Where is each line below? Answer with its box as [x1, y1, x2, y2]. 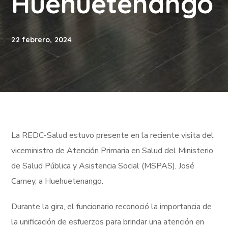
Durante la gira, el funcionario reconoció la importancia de [11, 201, 212, 212]
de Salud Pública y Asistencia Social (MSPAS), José [11, 160, 195, 172]
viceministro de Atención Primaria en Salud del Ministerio [11, 145, 214, 156]
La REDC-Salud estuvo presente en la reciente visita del [11, 130, 214, 141]
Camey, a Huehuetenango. [11, 176, 104, 187]
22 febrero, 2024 [11, 35, 72, 44]
